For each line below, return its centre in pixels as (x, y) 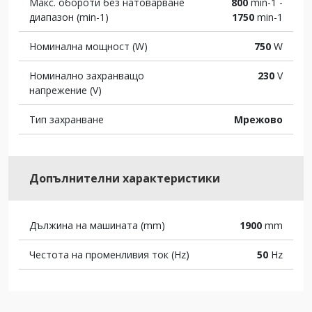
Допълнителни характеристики (125, 178)
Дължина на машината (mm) (97, 225)
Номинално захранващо (87, 76)
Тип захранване (67, 119)
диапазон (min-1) (69, 17)
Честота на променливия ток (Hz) (109, 255)
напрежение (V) (65, 90)
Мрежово (258, 119)
